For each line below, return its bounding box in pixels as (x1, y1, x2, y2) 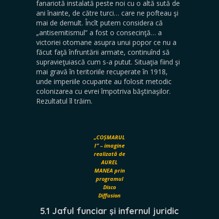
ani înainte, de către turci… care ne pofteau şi (36, 8, 178, 18)
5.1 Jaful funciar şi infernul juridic (40, 205, 179, 217)
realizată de (94, 150, 125, 157)
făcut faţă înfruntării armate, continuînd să (36, 47, 170, 57)
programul (96, 175, 123, 182)
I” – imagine (94, 142, 125, 149)
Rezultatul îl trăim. (36, 96, 94, 106)
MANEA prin (94, 167, 125, 174)
